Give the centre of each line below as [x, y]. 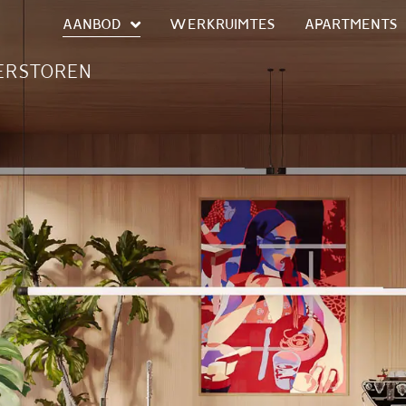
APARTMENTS [351, 25]
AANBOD [92, 25]
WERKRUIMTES [222, 25]
